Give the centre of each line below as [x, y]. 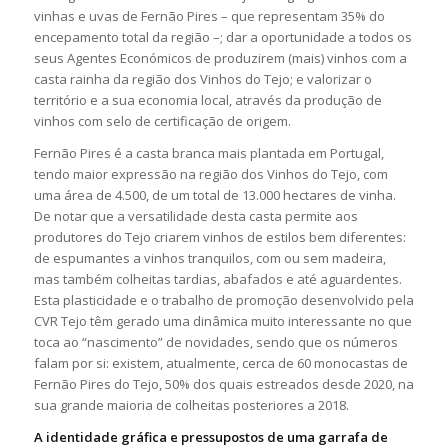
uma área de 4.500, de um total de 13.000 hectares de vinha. [214, 194]
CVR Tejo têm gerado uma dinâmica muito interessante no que [222, 320]
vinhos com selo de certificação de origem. [162, 120]
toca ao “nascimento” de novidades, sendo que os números [215, 341]
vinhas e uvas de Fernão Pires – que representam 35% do [209, 15]
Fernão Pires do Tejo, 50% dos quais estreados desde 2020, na [223, 383]
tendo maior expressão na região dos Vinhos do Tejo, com [210, 173]
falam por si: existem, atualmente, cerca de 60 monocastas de [220, 362]
